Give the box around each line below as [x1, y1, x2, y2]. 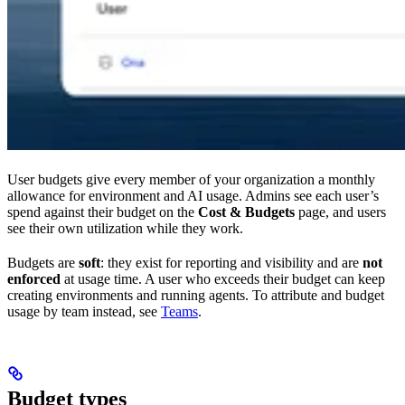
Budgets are [7, 254, 79, 270]
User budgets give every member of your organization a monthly [7, 171, 375, 187]
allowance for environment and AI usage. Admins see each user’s [7, 187, 379, 203]
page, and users [295, 203, 386, 220]
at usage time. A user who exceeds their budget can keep [61, 270, 385, 287]
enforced [7, 270, 61, 287]
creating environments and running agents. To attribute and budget [7, 287, 384, 303]
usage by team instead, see [7, 303, 161, 319]
